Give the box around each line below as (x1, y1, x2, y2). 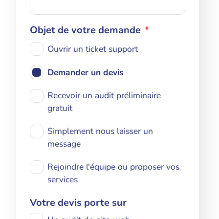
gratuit (47, 102, 72, 114)
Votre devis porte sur (29, 196, 127, 209)
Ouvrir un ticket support (47, 43, 138, 55)
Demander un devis (47, 66, 124, 78)
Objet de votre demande (29, 23, 141, 37)
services (47, 173, 78, 185)
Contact (93, 25, 126, 39)
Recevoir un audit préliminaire (47, 89, 161, 101)
